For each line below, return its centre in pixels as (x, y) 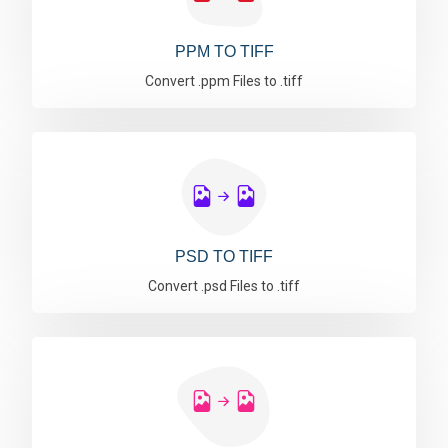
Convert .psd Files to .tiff (224, 286)
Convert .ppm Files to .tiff (224, 81)
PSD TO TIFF (224, 256)
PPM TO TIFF (224, 51)
